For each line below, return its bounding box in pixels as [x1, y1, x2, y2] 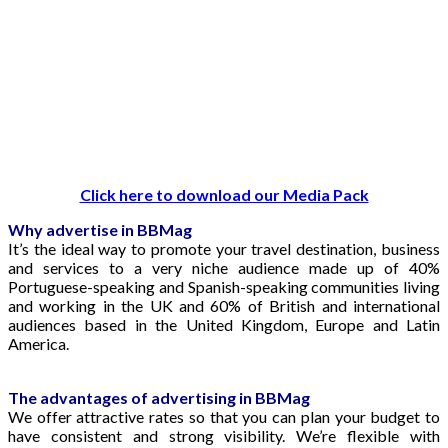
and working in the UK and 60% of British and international [8, 295, 440, 315]
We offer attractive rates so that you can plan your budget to [8, 406, 440, 426]
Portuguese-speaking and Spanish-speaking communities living [8, 276, 440, 296]
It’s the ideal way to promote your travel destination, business [8, 238, 440, 258]
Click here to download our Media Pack [79, 184, 369, 204]
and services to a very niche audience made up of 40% [8, 257, 440, 277]
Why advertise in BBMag [8, 219, 192, 239]
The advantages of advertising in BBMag [8, 387, 310, 407]
